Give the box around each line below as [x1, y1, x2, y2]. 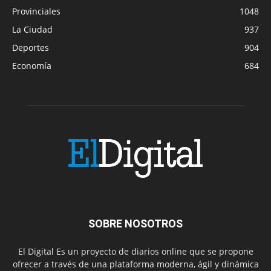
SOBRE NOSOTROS [88, 217, 183, 230]
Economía [12, 59, 51, 71]
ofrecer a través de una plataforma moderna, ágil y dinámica [12, 258, 259, 270]
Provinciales [12, 5, 60, 17]
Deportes [12, 41, 49, 53]
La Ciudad [12, 23, 53, 35]
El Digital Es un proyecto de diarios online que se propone [18, 245, 253, 257]
